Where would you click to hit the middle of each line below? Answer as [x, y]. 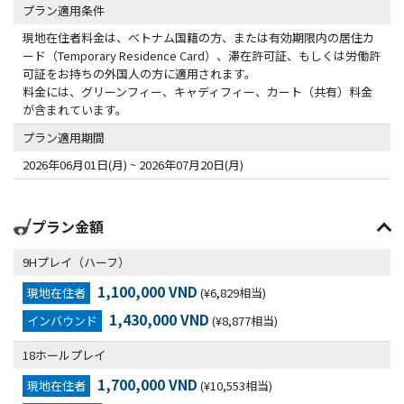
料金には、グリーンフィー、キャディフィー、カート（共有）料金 [197, 92]
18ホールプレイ [64, 355]
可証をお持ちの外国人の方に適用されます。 [139, 73]
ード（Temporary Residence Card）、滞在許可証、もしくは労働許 [202, 55]
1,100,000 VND [147, 291]
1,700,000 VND [147, 384]
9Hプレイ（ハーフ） [76, 262]
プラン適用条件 [64, 10]
